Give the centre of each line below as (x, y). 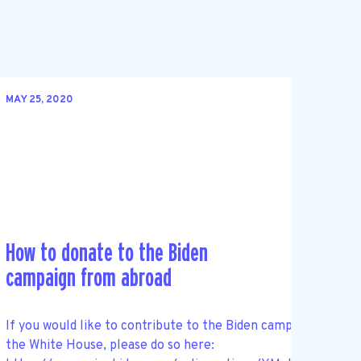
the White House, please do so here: (110, 345)
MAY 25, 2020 (39, 100)
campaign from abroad (88, 279)
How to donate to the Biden (106, 254)
